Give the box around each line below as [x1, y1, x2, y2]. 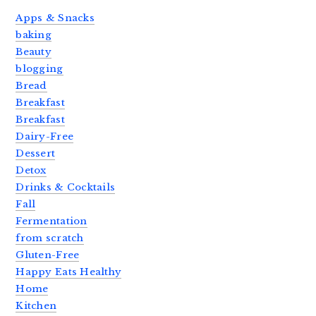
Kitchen [16, 300, 57, 312]
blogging [16, 63, 63, 75]
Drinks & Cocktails [16, 181, 116, 194]
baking [16, 29, 52, 42]
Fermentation [16, 215, 87, 228]
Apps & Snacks [16, 12, 95, 25]
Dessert [16, 147, 56, 160]
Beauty [16, 46, 52, 59]
